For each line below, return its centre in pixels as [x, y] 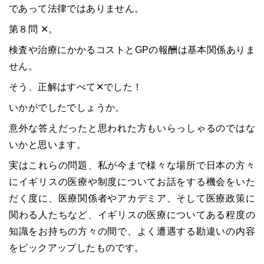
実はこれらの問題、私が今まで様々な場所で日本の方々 [132, 165]
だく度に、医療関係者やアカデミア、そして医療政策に [132, 198]
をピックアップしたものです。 [77, 248]
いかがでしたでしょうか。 [67, 108]
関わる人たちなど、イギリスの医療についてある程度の [132, 215]
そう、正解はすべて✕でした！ [76, 87]
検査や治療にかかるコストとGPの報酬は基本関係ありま [132, 50]
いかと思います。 [48, 145]
